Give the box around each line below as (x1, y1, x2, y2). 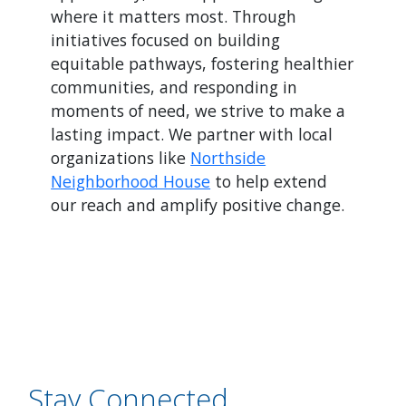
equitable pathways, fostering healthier (51, 53, 354, 74)
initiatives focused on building (51, 29, 281, 51)
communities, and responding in (51, 76, 298, 98)
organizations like (51, 147, 191, 169)
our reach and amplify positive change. (51, 194, 345, 216)
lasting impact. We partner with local (51, 123, 333, 145)
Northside (190, 147, 266, 169)
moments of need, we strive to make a (51, 100, 346, 121)
